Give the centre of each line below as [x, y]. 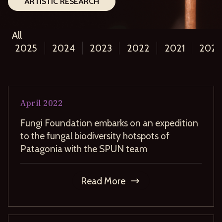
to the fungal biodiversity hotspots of [95, 136]
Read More [103, 181]
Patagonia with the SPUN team [84, 148]
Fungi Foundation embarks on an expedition [109, 123]
